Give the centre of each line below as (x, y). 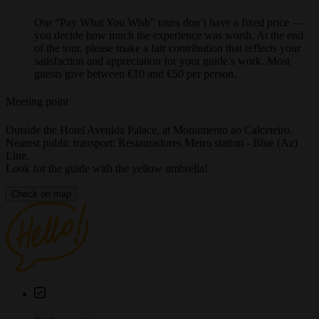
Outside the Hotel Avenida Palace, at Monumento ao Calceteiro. (149, 142)
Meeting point (37, 115)
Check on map (41, 206)
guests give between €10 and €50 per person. (135, 87)
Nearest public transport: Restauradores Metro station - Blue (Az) (152, 155)
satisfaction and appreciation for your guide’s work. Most (162, 74)
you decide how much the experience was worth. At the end (169, 48)
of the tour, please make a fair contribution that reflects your (167, 61)
